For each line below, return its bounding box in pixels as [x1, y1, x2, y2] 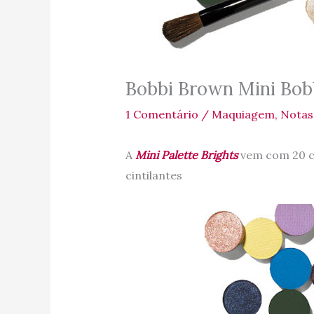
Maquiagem [211, 107, 275, 122]
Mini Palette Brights [135, 148, 238, 163]
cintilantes [125, 168, 182, 183]
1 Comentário [125, 107, 198, 122]
